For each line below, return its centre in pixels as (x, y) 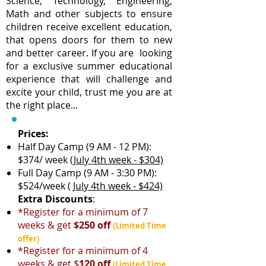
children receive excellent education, (89, 27)
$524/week (43, 186)
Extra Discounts (55, 199)
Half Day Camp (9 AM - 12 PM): (85, 147)
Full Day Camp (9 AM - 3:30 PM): (87, 173)
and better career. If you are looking (89, 53)
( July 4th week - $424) (115, 186)
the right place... (44, 105)
